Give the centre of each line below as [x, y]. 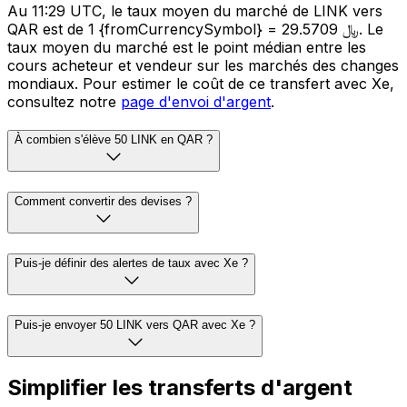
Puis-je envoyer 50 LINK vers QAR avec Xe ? [135, 324]
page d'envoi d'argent [196, 101]
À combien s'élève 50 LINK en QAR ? [114, 140]
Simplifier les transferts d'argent [180, 388]
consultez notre [64, 101]
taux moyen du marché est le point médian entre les [187, 47]
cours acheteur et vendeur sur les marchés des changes [203, 65]
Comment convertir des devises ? [103, 202]
